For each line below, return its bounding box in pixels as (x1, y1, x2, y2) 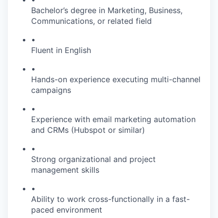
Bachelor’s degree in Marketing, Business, (31, 5, 182, 15)
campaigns (31, 85, 71, 95)
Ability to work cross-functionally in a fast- (31, 194, 190, 204)
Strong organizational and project (31, 154, 156, 164)
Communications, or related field (31, 16, 152, 26)
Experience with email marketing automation (31, 114, 196, 124)
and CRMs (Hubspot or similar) (31, 125, 145, 135)
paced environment (31, 204, 102, 215)
